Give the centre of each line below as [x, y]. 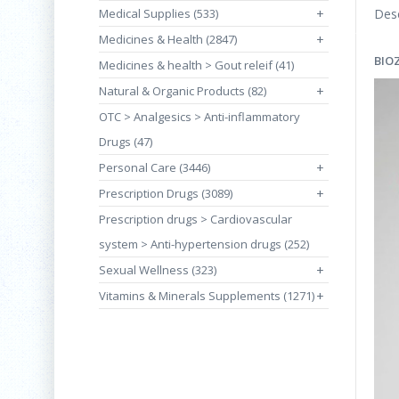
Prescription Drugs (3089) [166, 193]
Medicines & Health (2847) [168, 39]
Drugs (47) [126, 142]
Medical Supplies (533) [159, 13]
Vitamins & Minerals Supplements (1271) [207, 296]
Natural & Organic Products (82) [183, 91]
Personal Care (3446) [155, 167]
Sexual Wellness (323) [158, 270]
